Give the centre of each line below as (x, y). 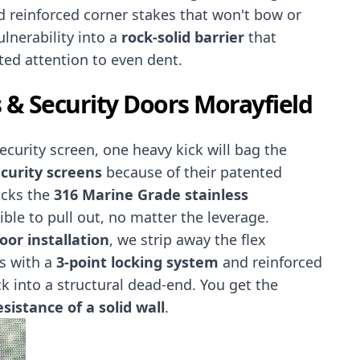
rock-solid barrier (183, 37)
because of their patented (192, 172)
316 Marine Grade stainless (151, 194)
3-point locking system (137, 262)
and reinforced (270, 262)
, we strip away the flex (188, 239)
